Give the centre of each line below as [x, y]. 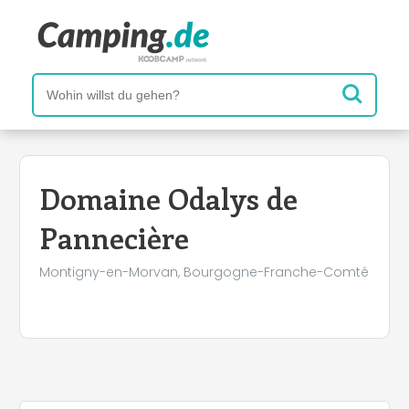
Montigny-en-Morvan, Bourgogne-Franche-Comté [204, 273]
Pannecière [114, 237]
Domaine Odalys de [168, 198]
